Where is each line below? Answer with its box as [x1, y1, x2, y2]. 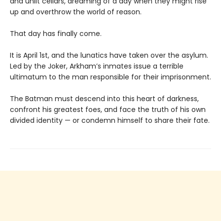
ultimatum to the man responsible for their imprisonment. [10, 72, 211, 82]
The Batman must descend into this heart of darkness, [10, 94, 199, 104]
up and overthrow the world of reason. [10, 7, 142, 17]
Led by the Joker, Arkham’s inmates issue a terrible [10, 61, 184, 72]
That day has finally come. [10, 29, 102, 39]
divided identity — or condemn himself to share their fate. [10, 115, 210, 126]
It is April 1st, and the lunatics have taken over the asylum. [10, 50, 208, 61]
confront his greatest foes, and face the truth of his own [10, 105, 206, 115]
